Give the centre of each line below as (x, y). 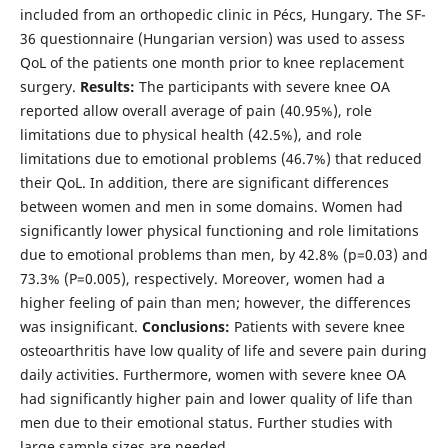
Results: (107, 86)
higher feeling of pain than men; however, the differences (215, 302)
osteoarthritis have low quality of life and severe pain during (223, 350)
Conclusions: (185, 326)
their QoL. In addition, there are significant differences (204, 182)
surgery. (49, 86)
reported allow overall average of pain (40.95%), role (195, 110)
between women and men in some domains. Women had (211, 206)
